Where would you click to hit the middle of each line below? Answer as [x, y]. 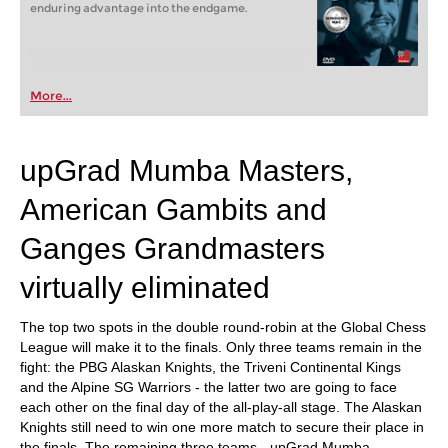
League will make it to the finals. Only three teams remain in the [221, 347]
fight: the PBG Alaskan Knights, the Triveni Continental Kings [210, 367]
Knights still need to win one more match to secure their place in [222, 427]
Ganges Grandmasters [172, 248]
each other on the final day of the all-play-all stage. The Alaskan [221, 407]
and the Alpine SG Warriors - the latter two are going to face [208, 387]
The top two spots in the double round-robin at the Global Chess [223, 327]
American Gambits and [173, 209]
